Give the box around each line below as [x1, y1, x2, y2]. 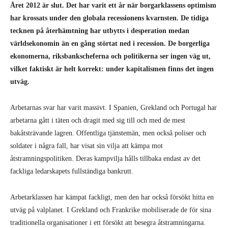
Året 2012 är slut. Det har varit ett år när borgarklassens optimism [10, 1, 216, 9]
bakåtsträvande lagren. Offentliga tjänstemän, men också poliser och [10, 129, 206, 137]
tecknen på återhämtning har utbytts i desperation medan [10, 26, 189, 35]
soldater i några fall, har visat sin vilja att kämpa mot [10, 141, 163, 150]
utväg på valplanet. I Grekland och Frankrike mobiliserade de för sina [10, 206, 211, 214]
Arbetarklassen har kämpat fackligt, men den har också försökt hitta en [10, 193, 214, 201]
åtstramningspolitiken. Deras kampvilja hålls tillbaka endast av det [10, 154, 201, 162]
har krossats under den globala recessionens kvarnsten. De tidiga [10, 14, 209, 22]
